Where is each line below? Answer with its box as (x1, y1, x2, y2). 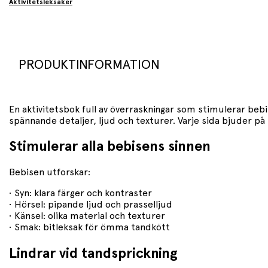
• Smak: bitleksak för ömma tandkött (9, 223, 170, 233)
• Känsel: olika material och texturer (9, 211, 165, 221)
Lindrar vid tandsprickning (9, 246, 178, 261)
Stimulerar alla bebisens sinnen (9, 139, 211, 154)
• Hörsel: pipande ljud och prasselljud (9, 200, 172, 210)
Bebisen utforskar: (9, 167, 90, 178)
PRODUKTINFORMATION (19, 57, 160, 71)
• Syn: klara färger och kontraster (9, 188, 152, 199)
